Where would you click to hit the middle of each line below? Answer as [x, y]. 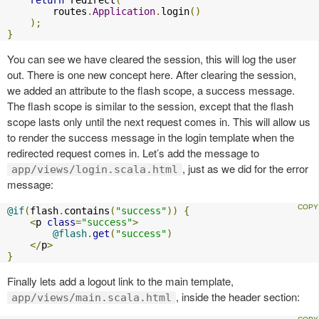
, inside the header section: [238, 297]
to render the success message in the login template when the [151, 137]
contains [87, 211]
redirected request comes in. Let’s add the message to [133, 153]
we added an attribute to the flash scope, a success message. [151, 90]
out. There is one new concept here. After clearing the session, [152, 75]
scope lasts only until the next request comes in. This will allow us [159, 122]
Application [124, 12]
